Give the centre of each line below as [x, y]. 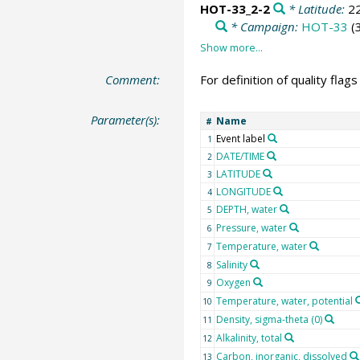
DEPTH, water [246, 209]
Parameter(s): [126, 119]
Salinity [231, 264]
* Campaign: [264, 26]
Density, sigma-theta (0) [269, 319]
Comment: [133, 80]
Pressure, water [251, 227]
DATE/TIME [240, 156]
